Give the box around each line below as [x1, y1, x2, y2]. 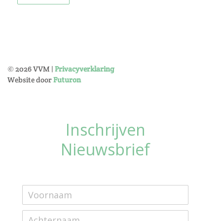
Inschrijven [65, 119, 146, 140]
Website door [7, 75, 53, 84]
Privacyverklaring [55, 64, 114, 74]
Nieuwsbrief [61, 139, 150, 160]
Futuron [53, 75, 81, 84]
